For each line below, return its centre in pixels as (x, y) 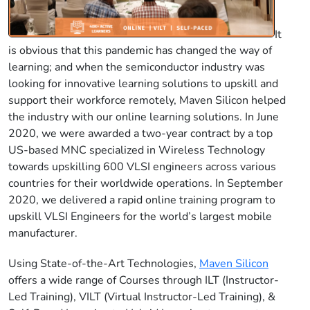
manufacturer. (43, 234)
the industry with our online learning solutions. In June (144, 117)
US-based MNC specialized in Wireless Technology (137, 151)
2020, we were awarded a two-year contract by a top (140, 134)
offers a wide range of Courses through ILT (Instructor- (144, 281)
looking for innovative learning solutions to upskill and (143, 84)
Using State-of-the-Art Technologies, (104, 264)
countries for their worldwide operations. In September (146, 184)
